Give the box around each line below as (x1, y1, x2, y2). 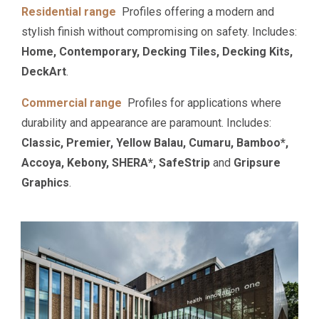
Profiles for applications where (122, 96, 282, 110)
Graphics (21, 176, 70, 190)
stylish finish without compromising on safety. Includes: (21, 25, 298, 39)
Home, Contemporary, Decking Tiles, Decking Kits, (21, 45, 293, 59)
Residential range (21, 5, 117, 19)
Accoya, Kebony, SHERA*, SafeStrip (21, 156, 214, 170)
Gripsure (231, 156, 281, 170)
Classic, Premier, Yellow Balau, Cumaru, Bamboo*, (21, 136, 289, 150)
